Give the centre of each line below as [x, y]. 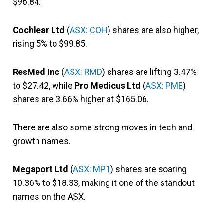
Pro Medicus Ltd [108, 85]
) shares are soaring [149, 169]
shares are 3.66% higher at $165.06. [81, 99]
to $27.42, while [44, 85]
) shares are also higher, [153, 30]
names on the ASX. [49, 196]
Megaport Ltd [40, 169]
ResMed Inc [36, 72]
